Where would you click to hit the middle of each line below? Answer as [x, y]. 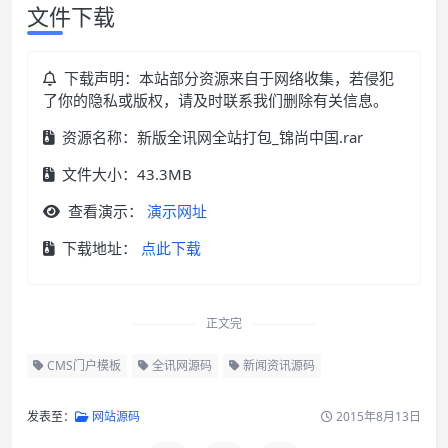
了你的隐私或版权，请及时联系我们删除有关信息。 [215, 100]
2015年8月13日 [377, 417]
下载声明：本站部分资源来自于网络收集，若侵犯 [227, 78]
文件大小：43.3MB [125, 174]
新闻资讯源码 [277, 366]
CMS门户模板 [82, 366]
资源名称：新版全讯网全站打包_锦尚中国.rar [210, 137]
